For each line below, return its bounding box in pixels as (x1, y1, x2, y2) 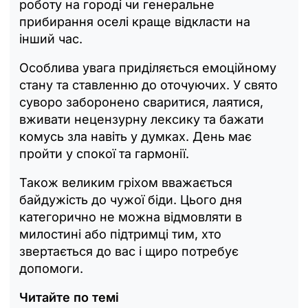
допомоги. (19, 261, 83, 276)
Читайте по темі (19, 290, 119, 305)
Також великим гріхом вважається (19, 175, 232, 190)
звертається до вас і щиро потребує (19, 244, 239, 259)
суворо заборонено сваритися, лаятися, (19, 95, 263, 110)
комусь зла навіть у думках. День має (19, 129, 252, 144)
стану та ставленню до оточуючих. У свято (19, 78, 278, 93)
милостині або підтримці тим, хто (19, 227, 221, 242)
